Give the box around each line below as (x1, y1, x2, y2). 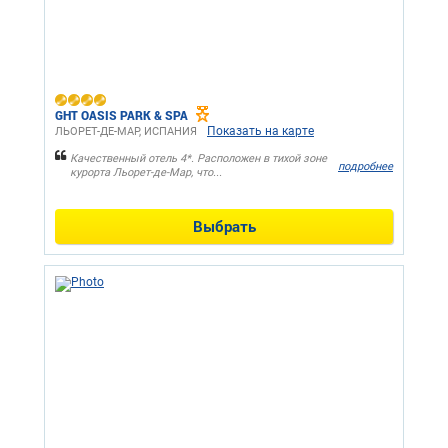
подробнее (338, 159, 393, 173)
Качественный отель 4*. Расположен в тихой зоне (70, 152, 327, 166)
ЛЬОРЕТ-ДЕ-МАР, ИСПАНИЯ (55, 125, 197, 139)
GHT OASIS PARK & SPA (55, 107, 188, 124)
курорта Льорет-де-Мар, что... (70, 166, 222, 180)
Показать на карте (207, 124, 314, 139)
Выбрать (192, 216, 256, 237)
